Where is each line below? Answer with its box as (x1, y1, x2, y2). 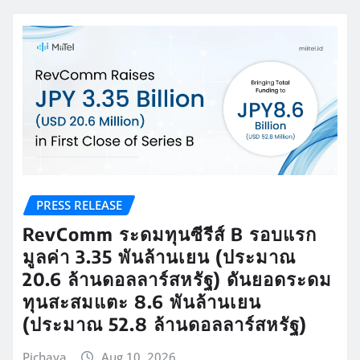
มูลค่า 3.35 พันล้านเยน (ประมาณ (22, 245, 296, 268)
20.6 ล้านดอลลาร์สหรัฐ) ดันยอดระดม (22, 268, 332, 291)
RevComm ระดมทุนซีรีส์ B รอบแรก (22, 223, 317, 246)
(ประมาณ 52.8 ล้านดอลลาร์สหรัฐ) (22, 313, 307, 336)
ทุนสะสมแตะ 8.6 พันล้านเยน (22, 290, 261, 313)
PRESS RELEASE (36, 196, 122, 213)
